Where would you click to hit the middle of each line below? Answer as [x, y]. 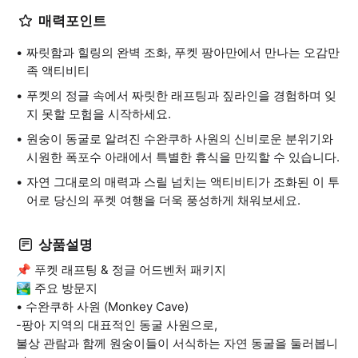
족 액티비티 [58, 71]
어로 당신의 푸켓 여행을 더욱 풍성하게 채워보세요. [163, 200]
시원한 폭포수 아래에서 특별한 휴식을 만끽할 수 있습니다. [183, 157]
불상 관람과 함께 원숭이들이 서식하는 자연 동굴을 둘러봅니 [177, 343]
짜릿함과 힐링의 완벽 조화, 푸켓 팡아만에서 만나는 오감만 [183, 52]
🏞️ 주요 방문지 [57, 288]
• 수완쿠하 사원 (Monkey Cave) [102, 306]
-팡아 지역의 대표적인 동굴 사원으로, [117, 325]
